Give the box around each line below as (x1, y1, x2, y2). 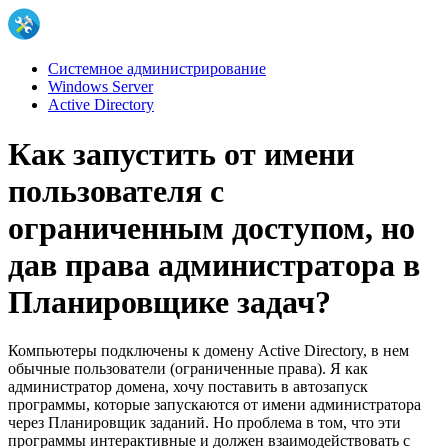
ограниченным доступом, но (8, 209, 415, 246)
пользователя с (8, 172, 224, 209)
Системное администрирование (48, 60, 266, 78)
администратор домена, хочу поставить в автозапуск (8, 377, 368, 395)
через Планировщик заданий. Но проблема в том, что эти (8, 413, 401, 431)
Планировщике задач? (8, 283, 331, 320)
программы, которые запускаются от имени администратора (8, 395, 421, 413)
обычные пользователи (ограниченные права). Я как (8, 359, 368, 377)
